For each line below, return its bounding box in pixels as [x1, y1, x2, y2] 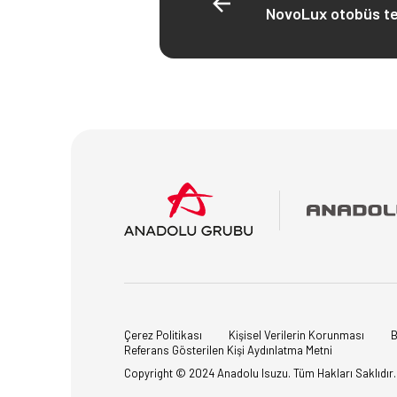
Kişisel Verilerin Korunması [229, 328, 364, 342]
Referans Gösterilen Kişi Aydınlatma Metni [124, 342, 332, 357]
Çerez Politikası [124, 328, 202, 342]
